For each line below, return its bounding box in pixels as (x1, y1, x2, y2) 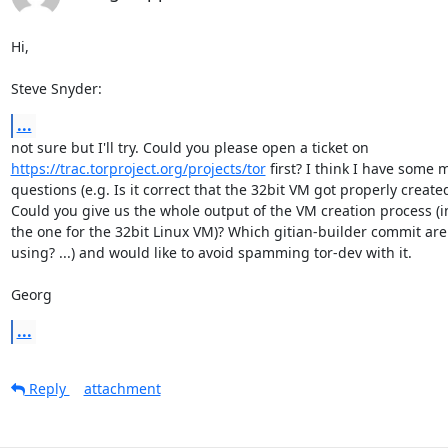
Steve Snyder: (10, 78, 102, 98)
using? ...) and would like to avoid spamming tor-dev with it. (10, 242, 412, 262)
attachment (83, 378, 161, 398)
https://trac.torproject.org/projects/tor (10, 158, 266, 178)
